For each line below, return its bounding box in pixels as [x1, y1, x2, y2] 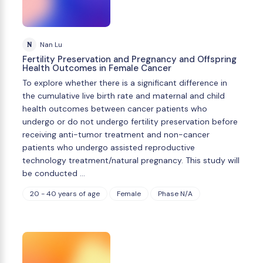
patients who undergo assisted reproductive [22, 142, 195, 153]
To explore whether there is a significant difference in [22, 77, 227, 89]
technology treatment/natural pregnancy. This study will [22, 155, 240, 166]
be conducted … [22, 168, 85, 179]
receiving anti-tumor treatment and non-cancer [22, 129, 210, 140]
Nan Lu [40, 39, 62, 49]
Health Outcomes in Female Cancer [22, 62, 171, 75]
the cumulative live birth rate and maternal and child [22, 90, 225, 102]
